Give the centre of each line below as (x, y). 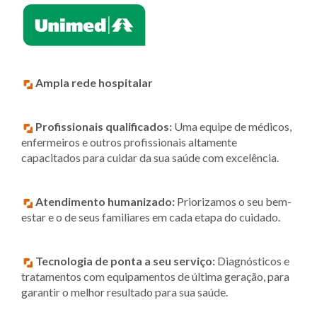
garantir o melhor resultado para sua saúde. (125, 292)
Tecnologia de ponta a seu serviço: (125, 261)
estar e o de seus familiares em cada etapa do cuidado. (151, 217)
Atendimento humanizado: (105, 202)
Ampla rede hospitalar (94, 83)
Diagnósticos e (252, 261)
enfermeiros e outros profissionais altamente (129, 142)
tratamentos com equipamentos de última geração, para (155, 277)
